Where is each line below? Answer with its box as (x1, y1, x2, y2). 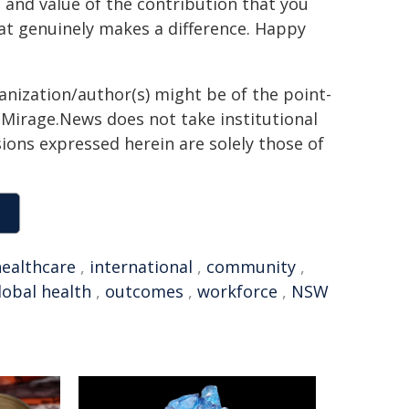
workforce (197, 280, 278, 302)
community (206, 256, 296, 278)
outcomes (105, 280, 184, 302)
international (89, 256, 193, 278)
